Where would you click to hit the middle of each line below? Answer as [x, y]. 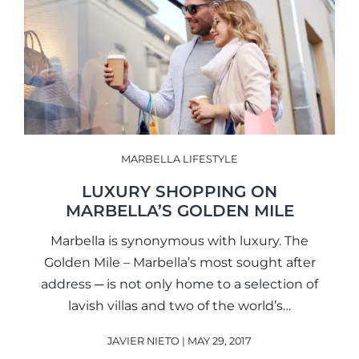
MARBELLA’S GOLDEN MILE [179, 211]
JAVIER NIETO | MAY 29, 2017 [179, 341]
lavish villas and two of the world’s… [179, 306]
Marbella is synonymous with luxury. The [179, 241]
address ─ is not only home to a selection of [179, 284]
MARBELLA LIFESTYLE [179, 159]
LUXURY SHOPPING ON [179, 192]
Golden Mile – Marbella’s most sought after [179, 263]
